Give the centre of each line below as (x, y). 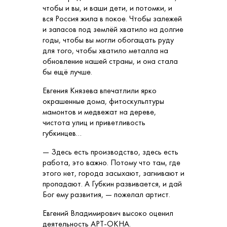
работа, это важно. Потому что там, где (111, 163)
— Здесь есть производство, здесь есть (110, 152)
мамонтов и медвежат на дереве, (99, 112)
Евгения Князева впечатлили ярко (100, 91)
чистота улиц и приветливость (94, 123)
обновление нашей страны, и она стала (110, 61)
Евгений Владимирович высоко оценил (108, 213)
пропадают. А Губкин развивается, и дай (112, 184)
